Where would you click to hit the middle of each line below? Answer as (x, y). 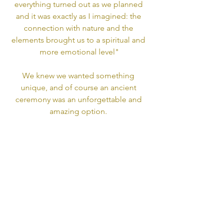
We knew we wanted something (79, 76)
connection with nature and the (79, 28)
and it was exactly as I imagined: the (79, 16)
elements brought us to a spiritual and (79, 40)
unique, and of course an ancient (79, 88)
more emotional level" (79, 52)
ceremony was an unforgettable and (79, 100)
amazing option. (79, 111)
